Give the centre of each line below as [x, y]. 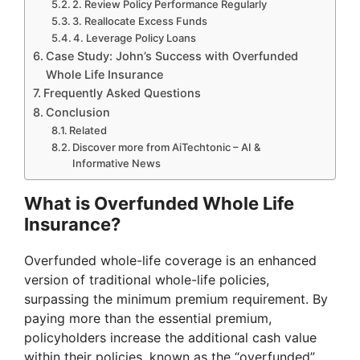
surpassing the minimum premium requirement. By [176, 299]
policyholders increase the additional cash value [170, 338]
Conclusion [78, 112]
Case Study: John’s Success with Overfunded [172, 56]
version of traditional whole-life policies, [147, 280]
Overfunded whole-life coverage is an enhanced [170, 261]
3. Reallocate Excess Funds [140, 21]
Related [88, 131]
